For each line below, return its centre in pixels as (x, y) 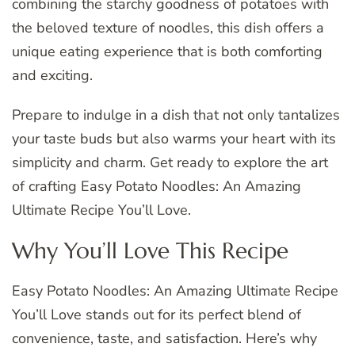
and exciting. (52, 75)
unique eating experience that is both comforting (167, 51)
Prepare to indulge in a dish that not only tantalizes (176, 115)
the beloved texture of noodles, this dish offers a (168, 27)
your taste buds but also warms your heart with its (174, 138)
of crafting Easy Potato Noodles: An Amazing (157, 186)
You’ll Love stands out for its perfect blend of (157, 314)
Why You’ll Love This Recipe (150, 250)
